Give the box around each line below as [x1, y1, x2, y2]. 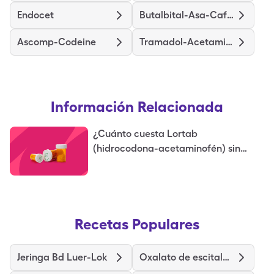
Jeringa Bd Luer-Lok [17, 251, 107, 263]
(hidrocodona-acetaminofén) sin [93, 143, 240, 154]
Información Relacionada [51, 98, 223, 116]
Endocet [17, 9, 54, 21]
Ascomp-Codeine [17, 36, 96, 48]
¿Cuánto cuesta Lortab [93, 128, 198, 139]
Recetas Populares [75, 215, 199, 233]
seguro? [93, 157, 128, 169]
